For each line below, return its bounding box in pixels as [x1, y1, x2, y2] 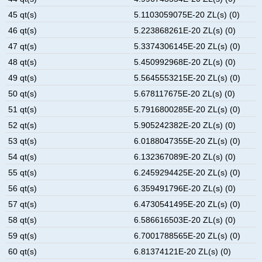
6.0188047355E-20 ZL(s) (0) [134, 136, 241, 146]
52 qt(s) [8, 120, 37, 130]
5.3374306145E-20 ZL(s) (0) [134, 41, 241, 51]
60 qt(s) [8, 246, 37, 256]
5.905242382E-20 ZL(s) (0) [134, 120, 236, 130]
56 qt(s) [8, 183, 37, 193]
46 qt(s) [8, 25, 37, 35]
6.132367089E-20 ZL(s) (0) [134, 151, 236, 161]
